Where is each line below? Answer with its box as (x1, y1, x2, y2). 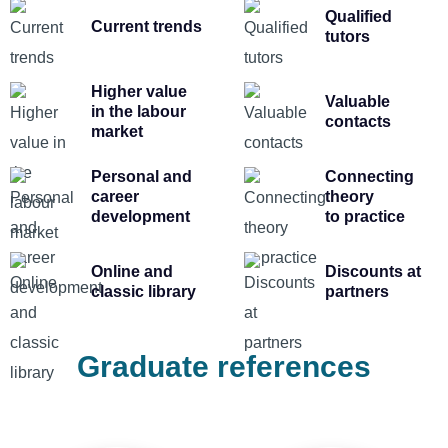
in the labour (91, 103, 186, 120)
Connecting (325, 168, 414, 185)
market (91, 123, 143, 140)
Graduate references (77, 350, 371, 383)
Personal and (91, 168, 192, 185)
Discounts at (325, 263, 421, 280)
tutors (325, 28, 370, 45)
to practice (325, 208, 405, 225)
